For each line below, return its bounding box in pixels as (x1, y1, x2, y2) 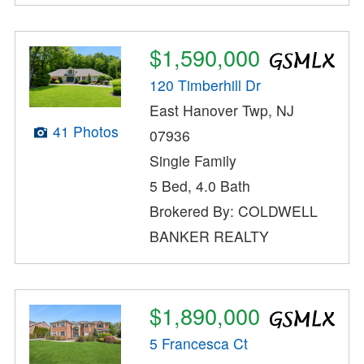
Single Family (149, 150, 237, 171)
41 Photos (52, 121, 119, 142)
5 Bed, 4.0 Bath (149, 175, 251, 197)
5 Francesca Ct (149, 333, 249, 354)
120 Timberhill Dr (149, 75, 262, 96)
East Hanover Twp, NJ (149, 100, 295, 121)
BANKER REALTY (149, 226, 270, 247)
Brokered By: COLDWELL (149, 201, 318, 222)
